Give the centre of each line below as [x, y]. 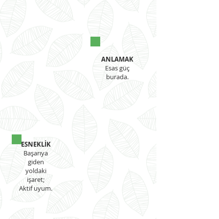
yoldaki [36, 171]
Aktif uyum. [36, 188]
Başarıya [36, 153]
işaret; [36, 179]
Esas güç [117, 68]
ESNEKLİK [36, 144]
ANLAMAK [117, 59]
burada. [117, 77]
